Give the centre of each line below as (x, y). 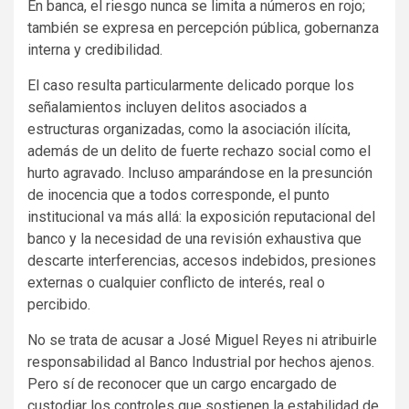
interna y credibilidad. (95, 49)
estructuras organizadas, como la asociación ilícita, (189, 129)
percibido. (59, 304)
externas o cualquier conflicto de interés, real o (176, 282)
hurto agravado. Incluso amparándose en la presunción (200, 173)
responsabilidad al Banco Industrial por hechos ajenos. (201, 362)
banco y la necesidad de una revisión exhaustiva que (194, 238)
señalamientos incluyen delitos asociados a (167, 107)
